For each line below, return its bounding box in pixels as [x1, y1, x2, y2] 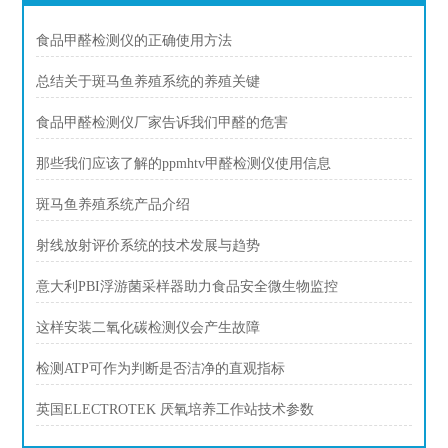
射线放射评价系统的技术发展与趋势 [36, 238, 261, 253]
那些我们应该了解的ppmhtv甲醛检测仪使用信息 [36, 156, 332, 171]
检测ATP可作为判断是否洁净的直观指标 [36, 361, 286, 376]
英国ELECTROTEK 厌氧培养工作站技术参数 [36, 402, 315, 417]
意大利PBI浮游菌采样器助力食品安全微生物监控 [36, 279, 339, 294]
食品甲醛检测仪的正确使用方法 [36, 33, 233, 48]
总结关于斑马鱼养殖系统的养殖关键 [36, 74, 261, 89]
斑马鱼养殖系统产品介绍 [36, 197, 191, 212]
